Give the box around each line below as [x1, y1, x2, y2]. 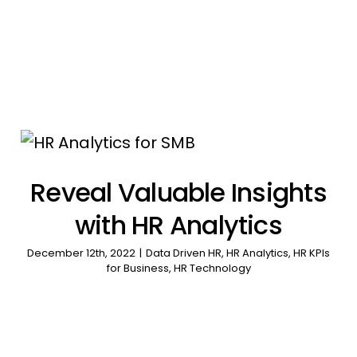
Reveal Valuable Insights [30, 175, 327, 211]
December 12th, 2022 [27, 245, 135, 261]
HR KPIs [293, 245, 330, 261]
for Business [106, 261, 169, 277]
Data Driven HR [146, 245, 222, 261]
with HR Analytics [75, 207, 282, 244]
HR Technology [173, 261, 251, 277]
